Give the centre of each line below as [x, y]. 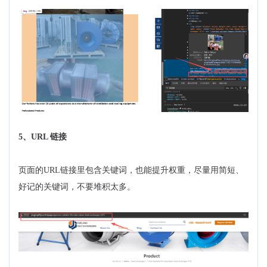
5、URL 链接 [43, 136]
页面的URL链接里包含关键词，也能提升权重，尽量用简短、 [131, 170]
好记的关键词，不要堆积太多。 [77, 187]
